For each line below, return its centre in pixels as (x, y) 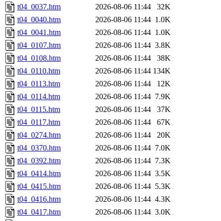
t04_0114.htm (39, 97)
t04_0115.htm (39, 110)
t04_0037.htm (39, 7)
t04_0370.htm (39, 148)
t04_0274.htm (39, 135)
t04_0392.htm (39, 161)
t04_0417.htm (39, 212)
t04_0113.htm (39, 84)
